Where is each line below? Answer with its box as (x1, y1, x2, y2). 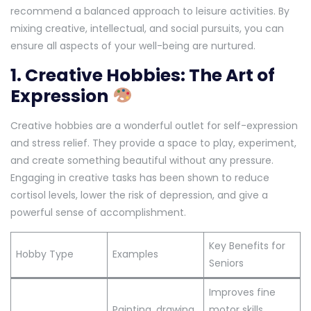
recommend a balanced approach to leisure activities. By (10, 3, 289, 18)
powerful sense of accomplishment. (10, 205, 186, 219)
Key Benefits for (209, 238, 285, 253)
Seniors (209, 255, 244, 270)
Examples (112, 246, 158, 261)
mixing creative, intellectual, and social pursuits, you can (10, 21, 284, 35)
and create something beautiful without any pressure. (10, 153, 274, 167)
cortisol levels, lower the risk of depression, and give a (10, 187, 268, 202)
